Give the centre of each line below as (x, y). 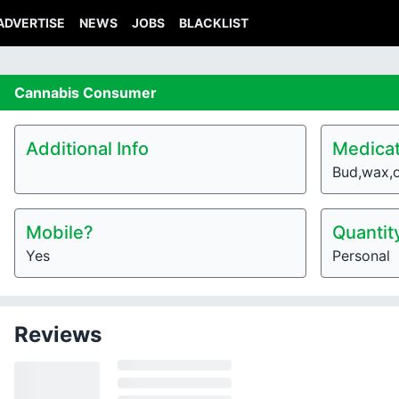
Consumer (120, 93)
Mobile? (60, 232)
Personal (361, 256)
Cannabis (49, 93)
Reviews (58, 334)
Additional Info (87, 149)
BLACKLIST (214, 23)
